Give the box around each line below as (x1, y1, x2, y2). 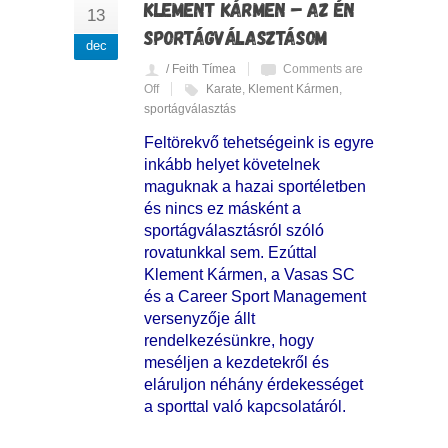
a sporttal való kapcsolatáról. (144, 397, 346, 415)
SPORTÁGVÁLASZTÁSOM (144, 24, 328, 49)
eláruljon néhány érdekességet (144, 375, 363, 393)
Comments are (283, 61, 363, 76)
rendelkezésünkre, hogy (144, 331, 314, 349)
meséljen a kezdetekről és (144, 353, 329, 371)
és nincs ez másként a (144, 199, 301, 217)
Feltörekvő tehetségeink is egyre (144, 133, 374, 151)
